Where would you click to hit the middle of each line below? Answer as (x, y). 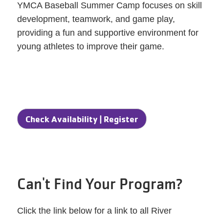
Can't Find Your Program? (100, 184)
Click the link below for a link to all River (94, 211)
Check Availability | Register (82, 119)
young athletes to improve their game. (91, 46)
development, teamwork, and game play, (96, 19)
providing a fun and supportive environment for (108, 33)
